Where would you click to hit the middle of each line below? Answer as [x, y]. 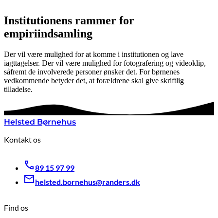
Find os [16, 207]
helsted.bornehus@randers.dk [88, 182]
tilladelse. [18, 89]
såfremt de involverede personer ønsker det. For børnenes [92, 72]
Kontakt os [22, 139]
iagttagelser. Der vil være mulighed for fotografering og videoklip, [105, 63]
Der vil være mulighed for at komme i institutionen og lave [94, 54]
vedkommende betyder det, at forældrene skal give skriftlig [94, 80]
